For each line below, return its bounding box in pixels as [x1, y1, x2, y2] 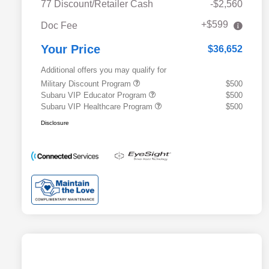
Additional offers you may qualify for [41, 65, 166, 75]
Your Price [41, 43, 100, 56]
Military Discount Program [41, 79, 133, 89]
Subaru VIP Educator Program [41, 91, 149, 100]
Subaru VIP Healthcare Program [41, 102, 155, 112]
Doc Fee [41, 20, 77, 31]
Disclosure [41, 119, 69, 127]
